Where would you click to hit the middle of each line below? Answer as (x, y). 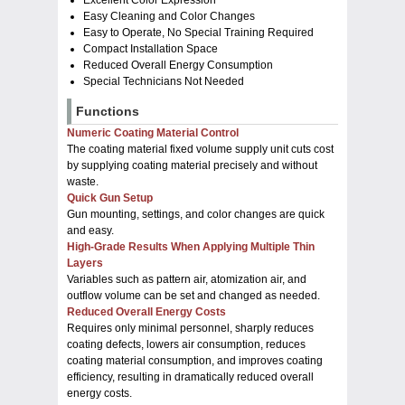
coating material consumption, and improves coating (195, 360)
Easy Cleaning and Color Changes (169, 16)
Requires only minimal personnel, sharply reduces (190, 328)
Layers (85, 263)
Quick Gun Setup (110, 198)
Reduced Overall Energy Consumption (178, 65)
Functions (108, 111)
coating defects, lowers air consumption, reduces (186, 344)
